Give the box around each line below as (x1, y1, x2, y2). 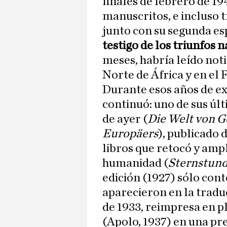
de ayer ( (102, 113, 147, 126)
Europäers (102, 128, 158, 140)
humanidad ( (102, 157, 168, 170)
